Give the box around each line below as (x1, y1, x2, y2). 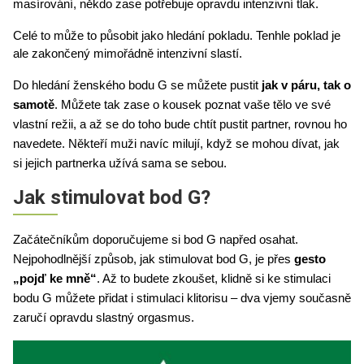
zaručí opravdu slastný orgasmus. (13, 310, 197, 324)
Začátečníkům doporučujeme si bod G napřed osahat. (13, 232, 298, 246)
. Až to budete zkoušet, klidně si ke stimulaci (97, 271, 331, 285)
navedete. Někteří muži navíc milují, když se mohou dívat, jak (13, 136, 340, 150)
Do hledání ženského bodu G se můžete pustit (13, 78, 262, 92)
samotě (13, 97, 54, 111)
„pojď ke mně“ (13, 271, 97, 285)
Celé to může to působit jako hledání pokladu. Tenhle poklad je (13, 28, 340, 42)
